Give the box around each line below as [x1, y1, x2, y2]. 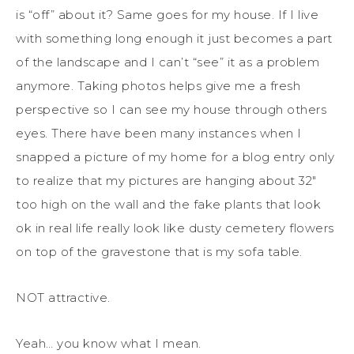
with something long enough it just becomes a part [16, 30, 333, 46]
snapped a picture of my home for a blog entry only [16, 149, 334, 164]
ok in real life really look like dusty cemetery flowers [16, 220, 334, 235]
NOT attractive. [16, 289, 111, 305]
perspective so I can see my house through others [16, 101, 326, 117]
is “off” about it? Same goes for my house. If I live [16, 6, 318, 22]
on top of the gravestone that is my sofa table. [16, 243, 303, 259]
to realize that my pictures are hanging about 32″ [16, 172, 317, 188]
